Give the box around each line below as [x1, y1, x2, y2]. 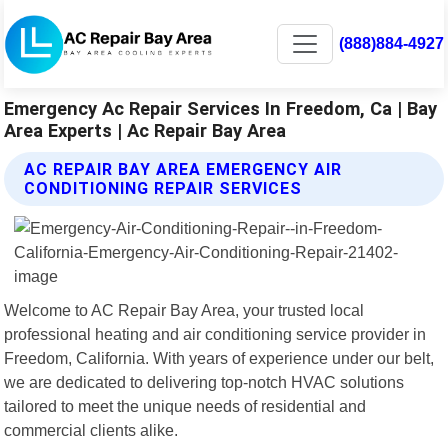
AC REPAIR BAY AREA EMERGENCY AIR [24, 159, 343, 179]
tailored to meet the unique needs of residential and [4, 396, 367, 415]
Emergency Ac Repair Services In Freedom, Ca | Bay [4, 97, 438, 119]
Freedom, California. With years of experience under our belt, [4, 348, 435, 367]
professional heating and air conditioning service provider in [4, 324, 427, 343]
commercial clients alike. [4, 420, 179, 439]
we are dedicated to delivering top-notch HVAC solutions [4, 372, 405, 391]
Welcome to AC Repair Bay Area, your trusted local [4, 300, 365, 319]
